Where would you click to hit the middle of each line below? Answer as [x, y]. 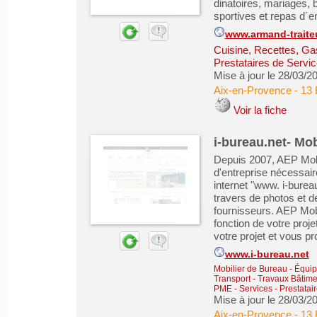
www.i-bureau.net [267, 254]
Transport [232, 279]
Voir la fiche [260, 110]
